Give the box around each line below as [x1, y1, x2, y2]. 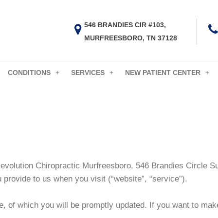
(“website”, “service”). [108, 174, 187, 183]
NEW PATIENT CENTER [125, 68, 200, 76]
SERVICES [71, 68, 105, 76]
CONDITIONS [8, 68, 51, 76]
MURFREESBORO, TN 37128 [84, 34, 177, 42]
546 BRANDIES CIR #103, [84, 21, 166, 29]
